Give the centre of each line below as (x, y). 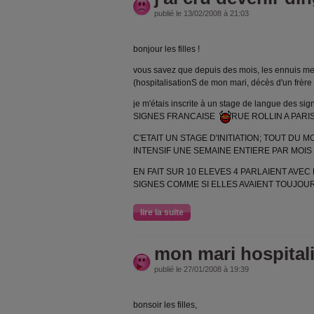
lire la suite (162, 212)
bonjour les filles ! (166, 49)
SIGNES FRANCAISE (176, 117)
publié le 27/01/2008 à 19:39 (202, 269)
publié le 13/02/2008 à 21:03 (202, 14)
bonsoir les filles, (165, 305)
